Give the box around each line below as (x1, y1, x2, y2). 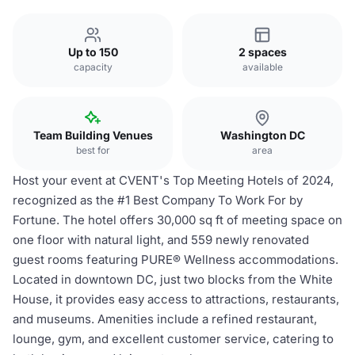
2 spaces (238, 45, 287, 59)
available (242, 61, 283, 73)
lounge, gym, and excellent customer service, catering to (13, 331, 334, 346)
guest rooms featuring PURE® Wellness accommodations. (13, 252, 338, 267)
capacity (73, 61, 113, 73)
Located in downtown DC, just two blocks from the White (13, 272, 333, 287)
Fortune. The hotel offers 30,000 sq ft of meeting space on (13, 212, 342, 227)
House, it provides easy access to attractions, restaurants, (13, 292, 339, 307)
